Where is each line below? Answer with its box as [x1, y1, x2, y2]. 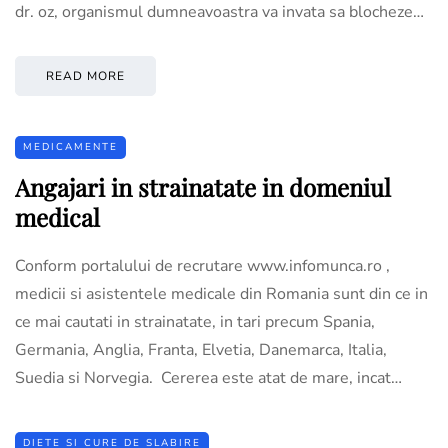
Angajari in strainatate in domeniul [15, 170, 391, 203]
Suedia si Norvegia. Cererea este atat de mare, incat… [15, 366, 402, 389]
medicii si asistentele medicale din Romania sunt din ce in [15, 282, 428, 305]
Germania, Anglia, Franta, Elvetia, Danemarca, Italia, [15, 338, 387, 361]
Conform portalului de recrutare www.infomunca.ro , [15, 254, 390, 277]
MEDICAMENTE [23, 139, 118, 154]
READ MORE [46, 67, 125, 84]
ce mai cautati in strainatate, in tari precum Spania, [15, 310, 375, 333]
